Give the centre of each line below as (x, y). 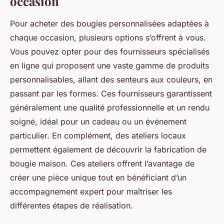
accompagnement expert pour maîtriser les (91, 192)
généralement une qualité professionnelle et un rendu (110, 108)
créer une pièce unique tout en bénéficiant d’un (98, 178)
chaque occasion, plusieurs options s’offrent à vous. (108, 38)
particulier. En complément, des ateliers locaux (98, 136)
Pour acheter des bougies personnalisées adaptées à (109, 24)
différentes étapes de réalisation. (71, 206)
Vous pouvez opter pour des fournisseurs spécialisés (110, 52)
